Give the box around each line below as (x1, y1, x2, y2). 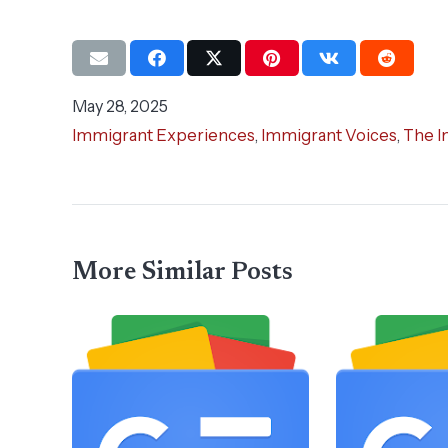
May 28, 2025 (72, 96, 168, 117)
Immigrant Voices (261, 125, 397, 146)
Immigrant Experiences (72, 125, 255, 146)
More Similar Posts (72, 260, 293, 287)
